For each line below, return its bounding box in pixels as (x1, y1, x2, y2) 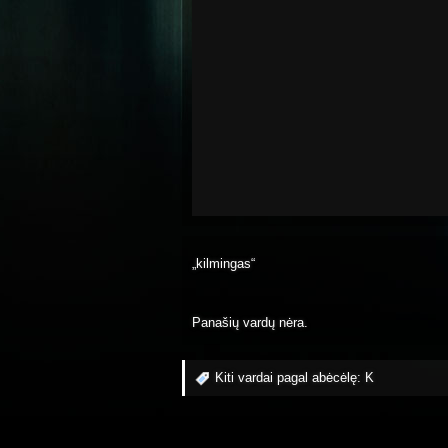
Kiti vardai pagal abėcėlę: (215, 369, 365, 385)
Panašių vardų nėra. (192, 315, 308, 331)
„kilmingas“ (192, 255, 255, 271)
